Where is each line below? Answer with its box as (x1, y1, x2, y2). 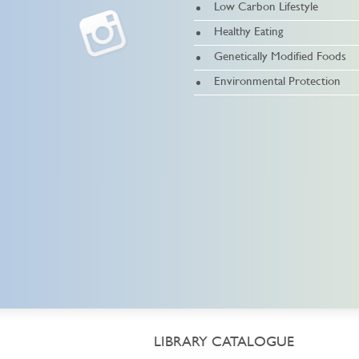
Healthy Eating (214, 26, 283, 38)
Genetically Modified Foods (214, 51, 346, 63)
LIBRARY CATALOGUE (154, 337, 294, 349)
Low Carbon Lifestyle (214, 2, 318, 13)
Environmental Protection (214, 76, 341, 87)
